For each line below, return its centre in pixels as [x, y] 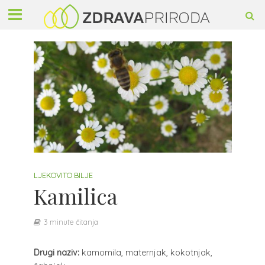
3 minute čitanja [71, 222]
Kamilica [75, 196]
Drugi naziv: [56, 253]
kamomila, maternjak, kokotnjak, [146, 253]
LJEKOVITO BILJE [63, 175]
